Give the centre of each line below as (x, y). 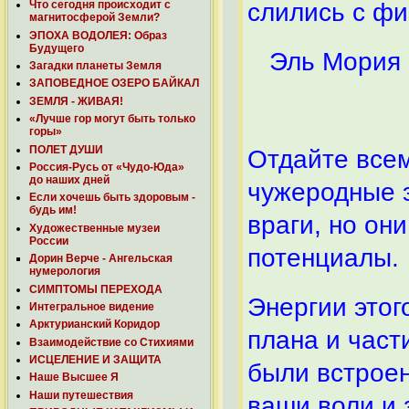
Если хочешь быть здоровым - (112, 198)
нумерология (65, 272)
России (49, 241)
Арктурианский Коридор (94, 325)
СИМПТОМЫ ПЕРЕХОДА (96, 289)
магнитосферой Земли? (94, 18)
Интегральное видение (92, 306)
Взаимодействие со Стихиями (111, 342)
